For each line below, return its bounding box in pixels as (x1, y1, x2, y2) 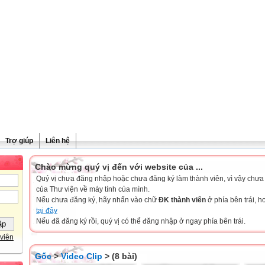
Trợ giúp (5, 137, 33, 145)
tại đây (36, 206, 57, 215)
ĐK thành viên (159, 196, 206, 204)
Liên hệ (46, 137, 70, 145)
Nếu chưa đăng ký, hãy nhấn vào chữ (36, 196, 159, 204)
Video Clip (61, 251, 102, 261)
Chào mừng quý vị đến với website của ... (35, 162, 203, 172)
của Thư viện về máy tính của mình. (36, 185, 150, 193)
